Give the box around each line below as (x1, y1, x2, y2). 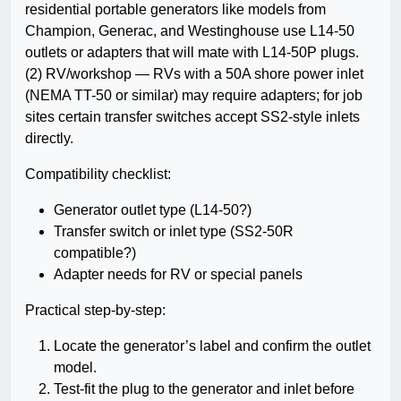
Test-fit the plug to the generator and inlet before (54, 381, 354, 397)
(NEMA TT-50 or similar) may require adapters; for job (25, 88, 363, 104)
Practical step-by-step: (25, 303, 166, 319)
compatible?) (54, 245, 136, 261)
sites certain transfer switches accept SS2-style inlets (25, 109, 360, 125)
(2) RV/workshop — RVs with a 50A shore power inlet (25, 66, 363, 82)
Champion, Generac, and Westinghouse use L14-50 (25, 23, 354, 39)
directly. (25, 131, 73, 147)
